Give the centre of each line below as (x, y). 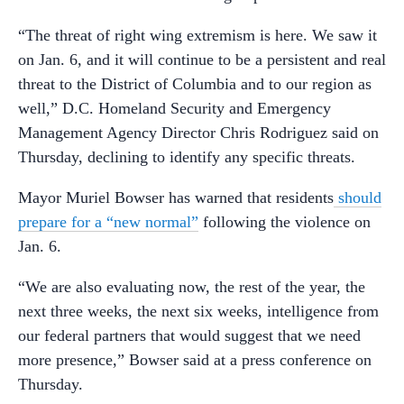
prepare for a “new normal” (108, 221)
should (358, 197)
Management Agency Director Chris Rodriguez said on (198, 132)
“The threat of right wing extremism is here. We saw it (197, 35)
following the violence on (285, 221)
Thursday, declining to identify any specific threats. (187, 156)
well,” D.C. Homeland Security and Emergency (174, 108)
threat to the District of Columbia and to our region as (195, 83)
